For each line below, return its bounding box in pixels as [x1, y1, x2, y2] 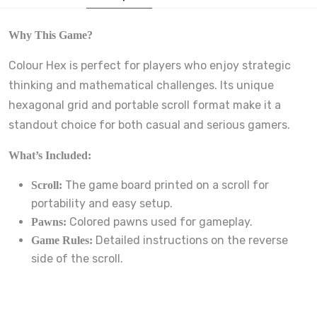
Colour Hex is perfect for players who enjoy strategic [8, 58, 291, 72]
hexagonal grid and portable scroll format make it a [8, 98, 281, 112]
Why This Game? [8, 28, 93, 41]
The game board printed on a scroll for [62, 178, 269, 192]
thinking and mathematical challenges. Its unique [8, 78, 274, 92]
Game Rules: [31, 234, 93, 246]
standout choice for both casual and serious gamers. [8, 117, 290, 132]
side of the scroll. [31, 251, 123, 265]
